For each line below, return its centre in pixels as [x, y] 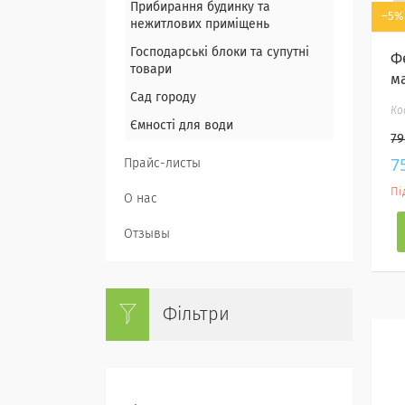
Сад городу [163, 98]
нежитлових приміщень [200, 24]
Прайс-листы [162, 164]
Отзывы [147, 234]
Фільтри [196, 315]
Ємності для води [182, 126]
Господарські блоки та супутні [220, 52]
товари [151, 70]
